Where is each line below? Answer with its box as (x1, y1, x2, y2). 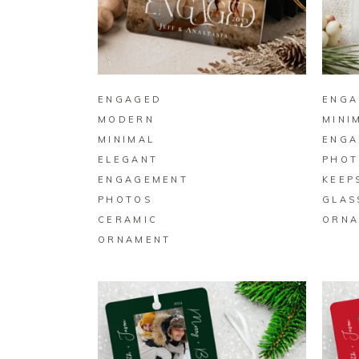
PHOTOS (98, 194, 152, 206)
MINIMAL (98, 134, 155, 146)
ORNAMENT (98, 234, 171, 246)
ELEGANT (98, 154, 159, 166)
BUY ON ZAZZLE (150, 50, 254, 62)
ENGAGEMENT (98, 174, 189, 186)
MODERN (98, 114, 155, 126)
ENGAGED (98, 94, 163, 106)
